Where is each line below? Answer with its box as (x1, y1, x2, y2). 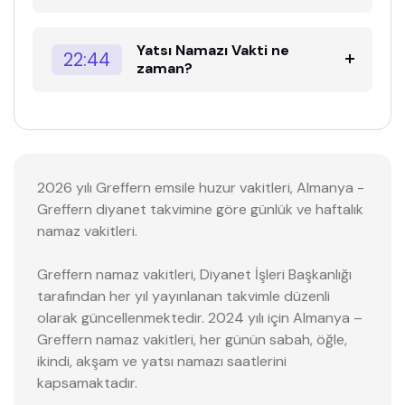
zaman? (137, 58, 193, 78)
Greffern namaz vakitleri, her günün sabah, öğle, (36, 329, 347, 349)
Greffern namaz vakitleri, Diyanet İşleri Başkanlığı (36, 264, 352, 284)
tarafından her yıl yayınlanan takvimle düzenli (36, 286, 330, 306)
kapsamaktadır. (36, 372, 137, 392)
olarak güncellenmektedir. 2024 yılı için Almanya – (36, 307, 363, 327)
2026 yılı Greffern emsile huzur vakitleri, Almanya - (36, 177, 364, 197)
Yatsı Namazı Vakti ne (137, 40, 290, 60)
